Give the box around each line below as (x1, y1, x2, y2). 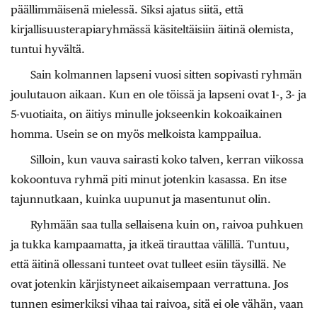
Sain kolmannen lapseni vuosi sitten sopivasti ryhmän (30, 68, 302, 82)
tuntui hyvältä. (11, 42, 85, 57)
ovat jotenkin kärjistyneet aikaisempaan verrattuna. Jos (11, 277, 289, 292)
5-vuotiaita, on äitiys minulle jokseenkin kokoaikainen (11, 108, 282, 122)
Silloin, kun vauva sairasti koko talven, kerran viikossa (30, 153, 304, 167)
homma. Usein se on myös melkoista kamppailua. (11, 127, 262, 142)
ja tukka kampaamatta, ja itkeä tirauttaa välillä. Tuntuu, (11, 238, 289, 252)
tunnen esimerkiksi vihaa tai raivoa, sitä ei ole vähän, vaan (11, 297, 304, 311)
